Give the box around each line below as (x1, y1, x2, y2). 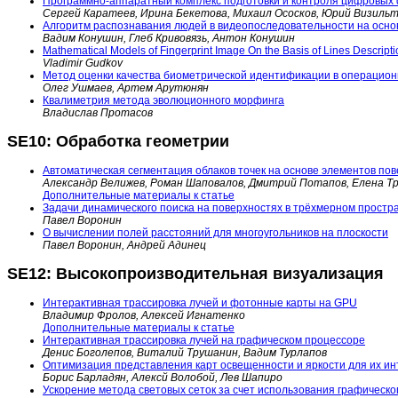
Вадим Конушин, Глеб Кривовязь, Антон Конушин (43, 32, 295, 45)
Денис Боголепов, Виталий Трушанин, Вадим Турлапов (43, 346, 327, 359)
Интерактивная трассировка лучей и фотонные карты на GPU (43, 296, 357, 309)
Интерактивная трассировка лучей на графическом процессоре (43, 333, 365, 346)
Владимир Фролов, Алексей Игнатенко (43, 308, 245, 322)
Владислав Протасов (43, 107, 153, 120)
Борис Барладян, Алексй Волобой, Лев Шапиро (43, 370, 283, 384)
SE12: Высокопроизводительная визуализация (7, 265, 384, 283)
